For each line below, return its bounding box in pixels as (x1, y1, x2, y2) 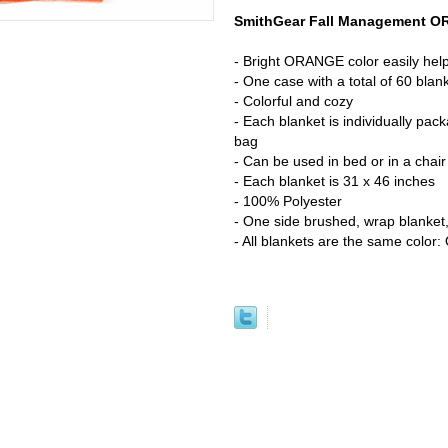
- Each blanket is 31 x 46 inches (234, 173, 435, 189)
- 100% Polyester (234, 193, 342, 209)
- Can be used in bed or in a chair (234, 153, 446, 169)
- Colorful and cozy (234, 93, 353, 109)
